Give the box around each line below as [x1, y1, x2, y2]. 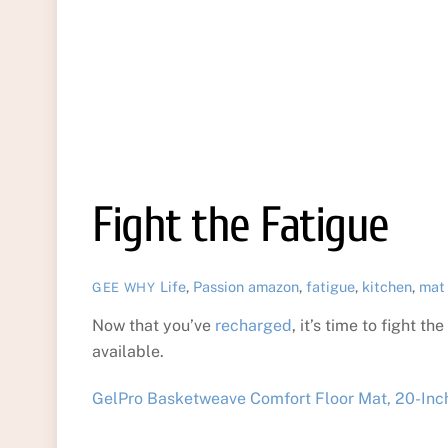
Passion [192, 277, 244, 295]
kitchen [361, 277, 412, 295]
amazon [247, 277, 299, 295]
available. [92, 342, 164, 362]
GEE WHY [92, 279, 156, 295]
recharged [215, 316, 292, 336]
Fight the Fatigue [92, 196, 389, 254]
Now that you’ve [92, 316, 215, 336]
